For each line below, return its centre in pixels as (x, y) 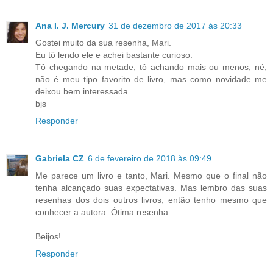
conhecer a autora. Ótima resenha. (103, 212)
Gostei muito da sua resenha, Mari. (103, 43)
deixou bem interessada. (83, 91)
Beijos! (48, 236)
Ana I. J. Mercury (70, 26)
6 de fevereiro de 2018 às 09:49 (150, 158)
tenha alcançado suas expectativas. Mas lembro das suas (151, 187)
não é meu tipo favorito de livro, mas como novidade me (151, 79)
